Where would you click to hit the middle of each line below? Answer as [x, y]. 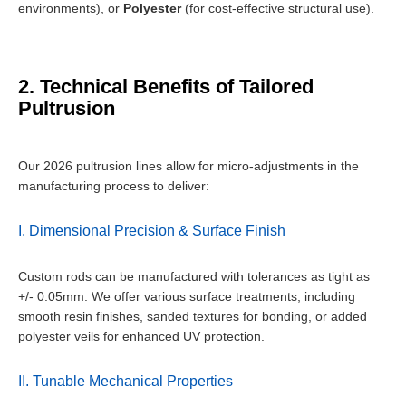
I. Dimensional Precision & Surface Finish [152, 231]
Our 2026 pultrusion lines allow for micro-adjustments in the [188, 166]
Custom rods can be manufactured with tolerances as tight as [194, 277]
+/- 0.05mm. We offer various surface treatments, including [187, 297]
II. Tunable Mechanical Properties [126, 382]
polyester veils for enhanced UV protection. [141, 337]
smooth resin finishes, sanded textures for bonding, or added [193, 317]
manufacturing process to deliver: [114, 186]
